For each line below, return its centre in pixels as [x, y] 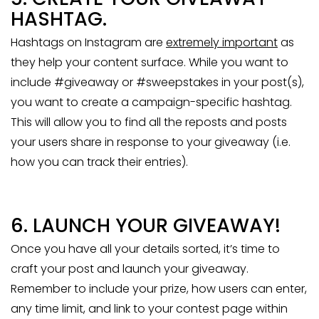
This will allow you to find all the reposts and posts [149, 122]
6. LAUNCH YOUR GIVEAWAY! [146, 226]
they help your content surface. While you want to [150, 63]
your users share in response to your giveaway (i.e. [151, 142]
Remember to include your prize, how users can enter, [159, 289]
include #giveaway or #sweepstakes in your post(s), [157, 83]
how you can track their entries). [99, 162]
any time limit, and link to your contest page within [149, 309]
